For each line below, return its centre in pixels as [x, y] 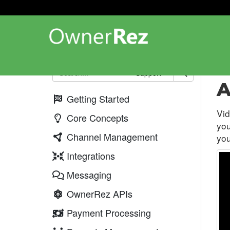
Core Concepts [97, 118]
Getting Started [98, 99]
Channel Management [112, 137]
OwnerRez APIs [99, 194]
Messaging [89, 175]
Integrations [91, 156]
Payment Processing [109, 213]
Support [148, 73]
